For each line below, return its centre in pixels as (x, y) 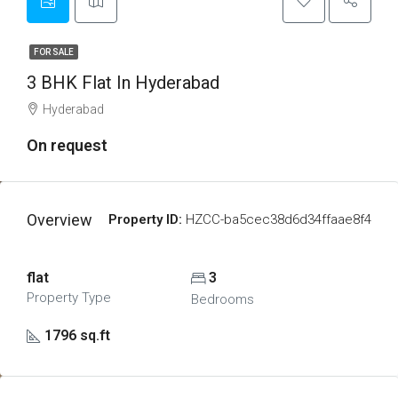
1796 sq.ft (77, 335)
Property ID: (145, 219)
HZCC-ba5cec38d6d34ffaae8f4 (277, 219)
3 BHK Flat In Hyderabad (123, 83)
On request (67, 145)
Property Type (69, 298)
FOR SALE (54, 52)
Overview (60, 220)
